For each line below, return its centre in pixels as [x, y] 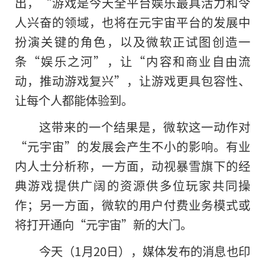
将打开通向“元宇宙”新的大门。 [104, 224]
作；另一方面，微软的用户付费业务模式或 [132, 205]
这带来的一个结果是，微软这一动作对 [144, 127]
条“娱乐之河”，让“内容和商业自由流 [132, 61]
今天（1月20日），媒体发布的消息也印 [144, 251]
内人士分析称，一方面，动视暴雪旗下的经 [132, 166]
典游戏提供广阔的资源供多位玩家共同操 [132, 185]
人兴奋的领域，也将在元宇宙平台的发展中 [132, 22]
